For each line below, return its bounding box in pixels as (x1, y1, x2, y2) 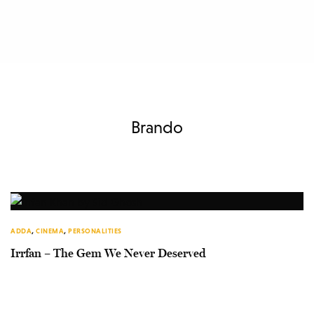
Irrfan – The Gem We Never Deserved (11, 246, 206, 261)
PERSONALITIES (68, 227, 122, 235)
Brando (131, 117, 183, 137)
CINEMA (36, 227, 64, 235)
